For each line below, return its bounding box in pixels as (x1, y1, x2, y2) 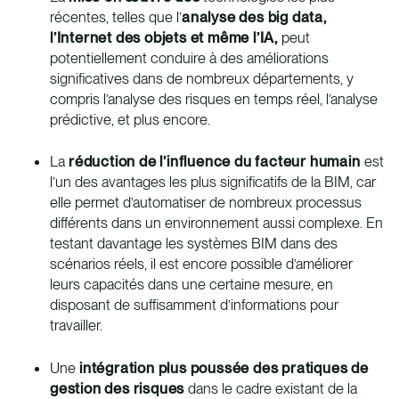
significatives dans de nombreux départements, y (50, 69, 354, 88)
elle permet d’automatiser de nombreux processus (50, 193, 362, 212)
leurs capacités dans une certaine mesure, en (50, 275, 333, 294)
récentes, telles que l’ (50, 8, 182, 27)
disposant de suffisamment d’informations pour (50, 296, 338, 314)
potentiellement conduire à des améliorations (50, 49, 329, 68)
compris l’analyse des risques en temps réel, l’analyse (50, 90, 378, 109)
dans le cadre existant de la (184, 379, 358, 397)
